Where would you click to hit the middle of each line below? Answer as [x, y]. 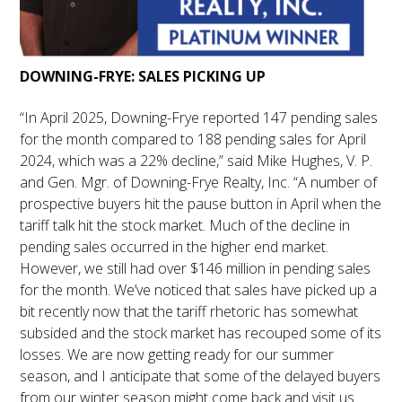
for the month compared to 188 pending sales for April [193, 140]
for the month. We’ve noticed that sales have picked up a [199, 290]
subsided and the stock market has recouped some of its [201, 333]
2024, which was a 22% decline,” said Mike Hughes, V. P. [197, 161]
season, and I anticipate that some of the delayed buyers [201, 376]
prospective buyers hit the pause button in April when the [201, 204]
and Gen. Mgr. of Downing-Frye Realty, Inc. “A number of [199, 183]
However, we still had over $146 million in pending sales [196, 269]
